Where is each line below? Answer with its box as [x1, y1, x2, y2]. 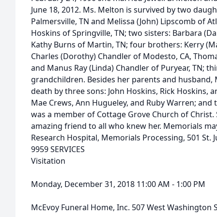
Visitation [31, 155, 65, 166]
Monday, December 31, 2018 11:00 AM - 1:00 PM [31, 179, 205, 189]
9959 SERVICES [31, 144, 85, 155]
